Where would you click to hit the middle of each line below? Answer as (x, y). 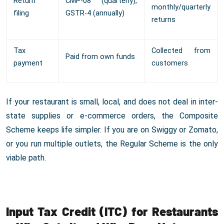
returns (163, 20)
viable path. (26, 158)
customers (170, 63)
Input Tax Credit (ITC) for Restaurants (112, 211)
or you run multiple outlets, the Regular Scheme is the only (112, 144)
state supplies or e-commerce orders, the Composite (112, 116)
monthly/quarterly (181, 7)
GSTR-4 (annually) (95, 13)
